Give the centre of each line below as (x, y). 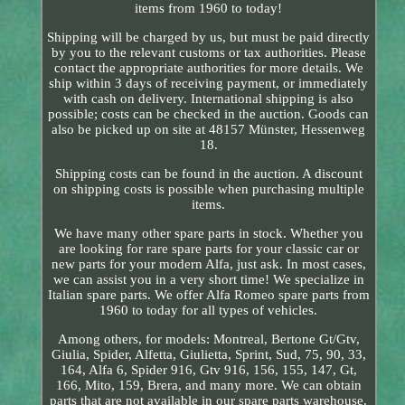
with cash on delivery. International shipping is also (209, 98)
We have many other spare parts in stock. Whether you (208, 233)
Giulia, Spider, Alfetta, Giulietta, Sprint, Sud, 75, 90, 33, (208, 354)
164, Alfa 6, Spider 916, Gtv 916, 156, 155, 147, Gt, (208, 369)
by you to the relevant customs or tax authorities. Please (208, 52)
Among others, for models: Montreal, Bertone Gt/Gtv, (208, 339)
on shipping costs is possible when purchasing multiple (208, 188)
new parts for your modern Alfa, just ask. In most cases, (208, 264)
